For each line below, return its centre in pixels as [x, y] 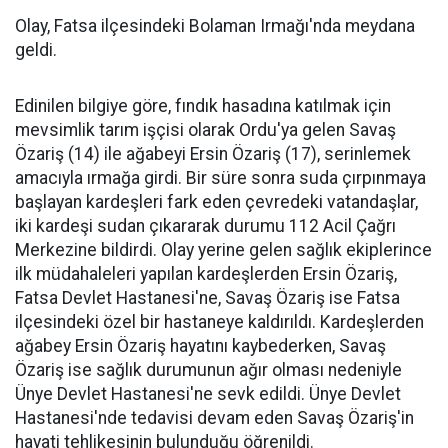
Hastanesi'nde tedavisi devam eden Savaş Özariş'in [214, 418]
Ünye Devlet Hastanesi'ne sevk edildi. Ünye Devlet [208, 394]
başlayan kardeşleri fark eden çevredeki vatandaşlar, [216, 202]
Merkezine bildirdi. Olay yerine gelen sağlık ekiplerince [223, 250]
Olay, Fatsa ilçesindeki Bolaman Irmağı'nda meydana [215, 26]
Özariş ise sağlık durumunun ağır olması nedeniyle [208, 370]
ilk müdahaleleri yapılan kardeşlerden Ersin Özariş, [206, 274]
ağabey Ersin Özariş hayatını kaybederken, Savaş [200, 346]
